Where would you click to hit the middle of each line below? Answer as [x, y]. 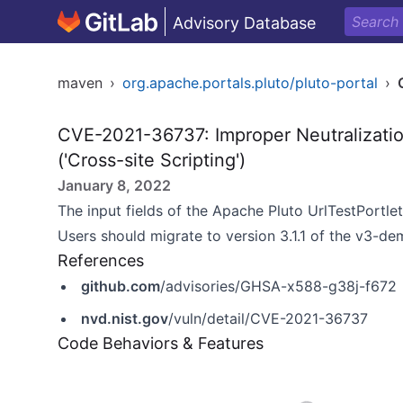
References [101, 260]
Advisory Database [244, 23]
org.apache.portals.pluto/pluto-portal [250, 83]
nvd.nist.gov [125, 318]
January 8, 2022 [114, 185]
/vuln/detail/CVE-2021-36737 [268, 318]
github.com [121, 286]
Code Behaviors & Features [161, 343]
